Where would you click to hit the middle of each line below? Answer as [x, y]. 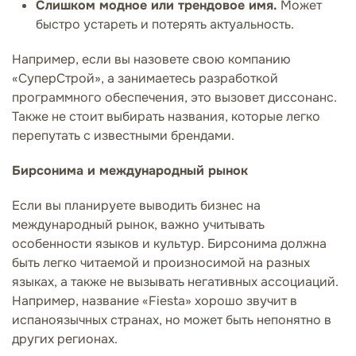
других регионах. [65, 339]
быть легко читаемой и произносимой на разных [161, 262]
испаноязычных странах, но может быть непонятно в [172, 319]
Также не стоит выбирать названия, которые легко [166, 116]
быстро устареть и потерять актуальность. [165, 24]
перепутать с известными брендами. [123, 135]
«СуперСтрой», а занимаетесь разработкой [145, 78]
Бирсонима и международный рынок [130, 170]
